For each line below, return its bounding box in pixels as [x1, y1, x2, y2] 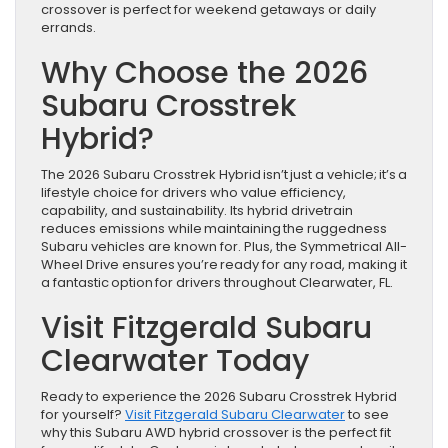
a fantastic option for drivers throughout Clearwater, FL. [41, 273, 400, 293]
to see [345, 405, 389, 425]
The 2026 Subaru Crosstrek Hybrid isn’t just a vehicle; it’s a [41, 165, 407, 185]
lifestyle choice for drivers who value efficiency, [41, 183, 346, 203]
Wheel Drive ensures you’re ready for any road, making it [41, 255, 407, 275]
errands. [41, 18, 103, 38]
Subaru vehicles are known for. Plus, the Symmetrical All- [41, 237, 407, 257]
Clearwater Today [41, 340, 325, 383]
